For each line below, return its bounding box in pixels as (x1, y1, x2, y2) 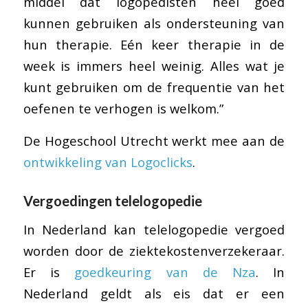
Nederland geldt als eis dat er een (23, 285, 285, 302)
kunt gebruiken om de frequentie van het (23, 78, 285, 96)
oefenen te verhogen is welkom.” (23, 100, 223, 118)
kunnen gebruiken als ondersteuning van (23, 14, 285, 32)
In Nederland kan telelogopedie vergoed (23, 221, 285, 239)
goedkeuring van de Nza (74, 263, 256, 281)
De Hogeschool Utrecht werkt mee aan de (23, 131, 285, 149)
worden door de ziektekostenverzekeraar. (23, 242, 285, 260)
